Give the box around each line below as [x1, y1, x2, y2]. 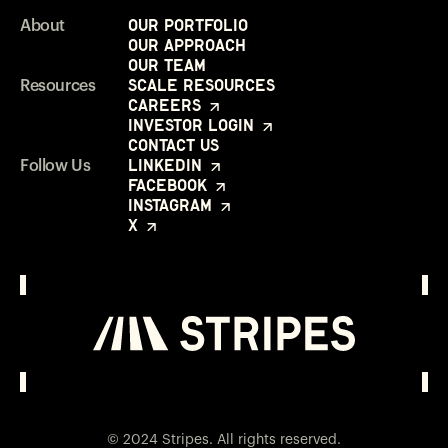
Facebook [128, 174, 212, 195]
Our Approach [128, 34, 246, 55]
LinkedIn [128, 154, 207, 175]
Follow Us [20, 157, 91, 174]
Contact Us [128, 134, 219, 155]
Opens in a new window [222, 401, 381, 416]
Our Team [128, 54, 206, 75]
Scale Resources [128, 74, 275, 95]
